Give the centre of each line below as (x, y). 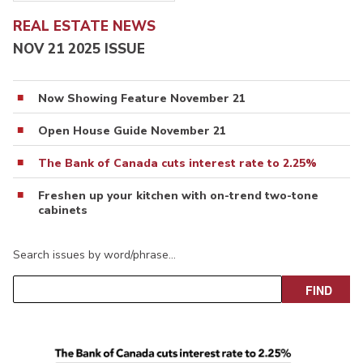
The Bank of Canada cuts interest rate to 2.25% (177, 164)
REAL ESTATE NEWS (84, 26)
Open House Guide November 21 (132, 131)
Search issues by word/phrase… (94, 255)
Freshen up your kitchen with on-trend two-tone (178, 196)
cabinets (63, 211)
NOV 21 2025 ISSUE (79, 49)
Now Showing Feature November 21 (142, 99)
